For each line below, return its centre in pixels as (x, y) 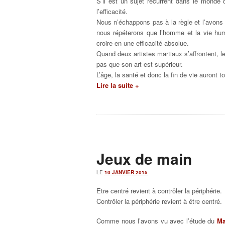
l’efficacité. (112, 11)
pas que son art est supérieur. (140, 64)
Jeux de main (144, 158)
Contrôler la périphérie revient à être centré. (159, 201)
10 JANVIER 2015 (126, 172)
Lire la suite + (118, 85)
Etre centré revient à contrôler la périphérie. (159, 191)
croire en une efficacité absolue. (143, 43)
